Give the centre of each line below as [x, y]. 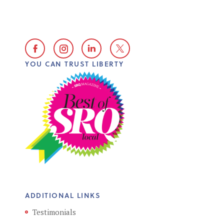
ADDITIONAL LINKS [63, 195]
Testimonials [54, 212]
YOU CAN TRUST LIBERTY [74, 64]
